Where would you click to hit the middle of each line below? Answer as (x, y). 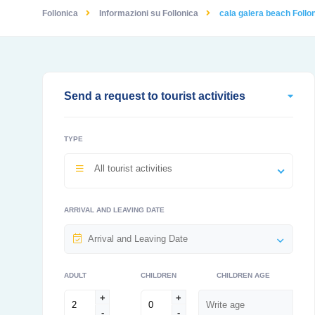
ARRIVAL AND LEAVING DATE (114, 210)
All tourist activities (133, 168)
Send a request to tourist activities (155, 96)
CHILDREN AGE (244, 275)
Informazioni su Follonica (149, 13)
